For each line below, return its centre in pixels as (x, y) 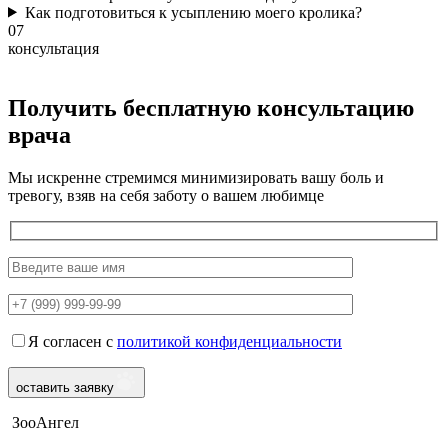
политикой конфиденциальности (229, 341)
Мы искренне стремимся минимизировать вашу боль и (196, 178)
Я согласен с (72, 341)
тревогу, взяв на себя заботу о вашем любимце (166, 196)
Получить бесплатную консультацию (211, 108)
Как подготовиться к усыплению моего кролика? (193, 12)
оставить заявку (65, 387)
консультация (53, 48)
